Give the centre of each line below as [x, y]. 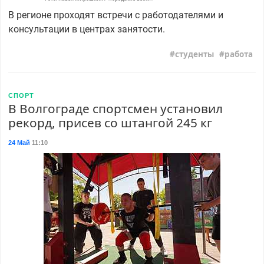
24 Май [19, 143]
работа [239, 55]
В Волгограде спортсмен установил [115, 109]
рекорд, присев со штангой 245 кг [110, 123]
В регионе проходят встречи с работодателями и [115, 15]
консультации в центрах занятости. [86, 29]
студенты [194, 55]
